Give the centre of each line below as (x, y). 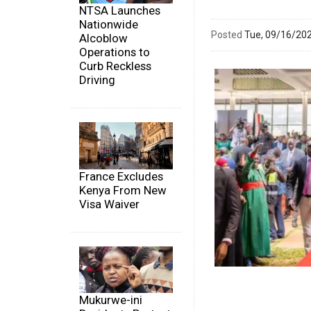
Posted (227, 34)
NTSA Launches (120, 11)
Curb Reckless (115, 66)
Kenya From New (123, 190)
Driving (97, 80)
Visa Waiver (109, 204)
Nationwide (109, 25)
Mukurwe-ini (111, 300)
